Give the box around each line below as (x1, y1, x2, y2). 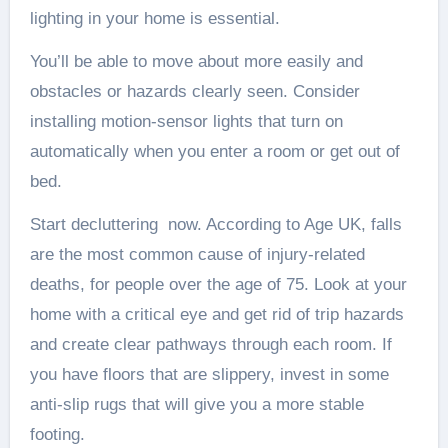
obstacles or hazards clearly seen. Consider (29, 82, 360, 101)
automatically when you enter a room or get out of (29, 142, 400, 161)
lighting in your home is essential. (29, 9, 280, 28)
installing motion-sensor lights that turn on (29, 112, 343, 131)
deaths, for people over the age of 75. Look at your (29, 275, 407, 294)
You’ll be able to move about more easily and (29, 52, 363, 71)
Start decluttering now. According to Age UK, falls (29, 215, 402, 234)
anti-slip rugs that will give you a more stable (29, 395, 364, 414)
